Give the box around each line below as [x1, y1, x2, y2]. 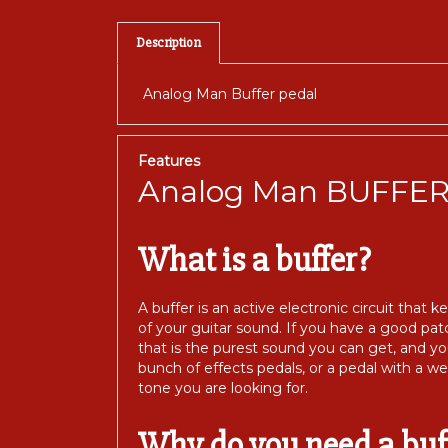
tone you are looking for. [138, 372, 308, 391]
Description [136, 27, 201, 45]
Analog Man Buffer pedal [143, 78, 317, 97]
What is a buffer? [138, 232, 370, 275]
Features [138, 145, 200, 164]
